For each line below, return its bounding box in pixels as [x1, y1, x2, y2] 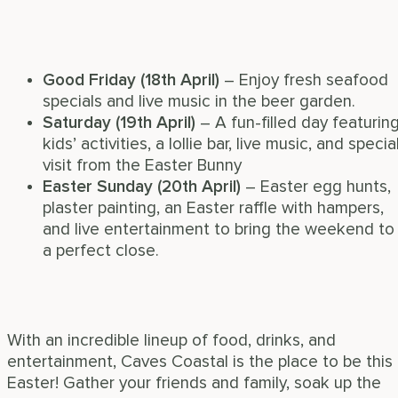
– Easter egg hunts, [241, 179, 391, 196]
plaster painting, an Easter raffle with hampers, [43, 200, 384, 218]
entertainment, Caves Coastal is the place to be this [7, 353, 393, 370]
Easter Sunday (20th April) [43, 179, 241, 196]
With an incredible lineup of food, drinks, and [7, 331, 336, 349]
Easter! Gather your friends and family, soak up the [7, 374, 381, 392]
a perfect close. [43, 243, 159, 260]
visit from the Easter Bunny [43, 157, 242, 175]
